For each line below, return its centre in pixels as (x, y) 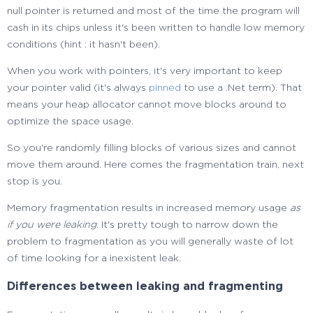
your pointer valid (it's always (78, 88)
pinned (165, 88)
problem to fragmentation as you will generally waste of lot (150, 241)
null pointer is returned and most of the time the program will (153, 11)
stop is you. (35, 181)
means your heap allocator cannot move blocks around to (147, 104)
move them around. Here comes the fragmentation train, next (155, 165)
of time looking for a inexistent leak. (94, 258)
